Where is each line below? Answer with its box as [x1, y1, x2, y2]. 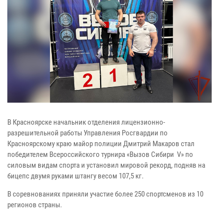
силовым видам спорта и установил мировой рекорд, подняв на [7, 160, 205, 170]
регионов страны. [7, 200, 62, 209]
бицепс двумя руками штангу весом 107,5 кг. [7, 171, 144, 180]
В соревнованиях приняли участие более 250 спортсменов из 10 [7, 189, 203, 198]
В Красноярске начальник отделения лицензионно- [7, 117, 165, 127]
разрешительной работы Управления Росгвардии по [7, 128, 168, 137]
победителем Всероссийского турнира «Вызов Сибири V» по [7, 150, 193, 159]
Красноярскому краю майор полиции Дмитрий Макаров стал [7, 139, 195, 148]
